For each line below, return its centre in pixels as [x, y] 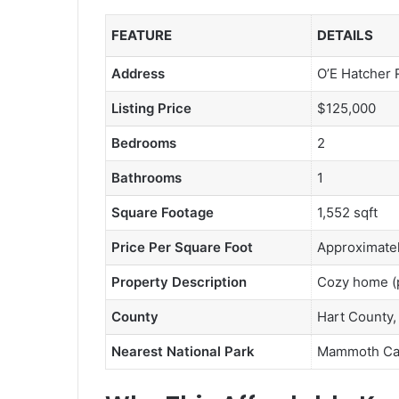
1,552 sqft [347, 212]
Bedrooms [144, 142]
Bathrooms [147, 177]
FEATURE [142, 35]
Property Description [179, 281]
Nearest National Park [183, 351]
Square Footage [163, 212]
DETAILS [345, 35]
